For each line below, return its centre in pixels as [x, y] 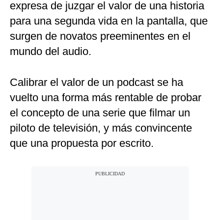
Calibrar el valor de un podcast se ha [96, 82]
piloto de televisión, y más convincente [101, 128]
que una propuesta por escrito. [82, 143]
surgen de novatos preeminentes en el [100, 36]
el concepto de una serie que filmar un [100, 113]
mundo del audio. [51, 52]
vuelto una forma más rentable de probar [106, 98]
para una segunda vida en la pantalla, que [109, 21]
